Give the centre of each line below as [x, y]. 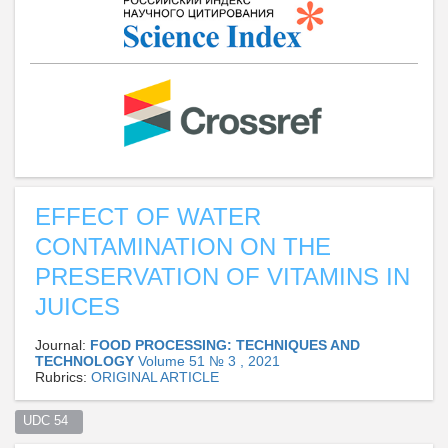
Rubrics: [63, 376]
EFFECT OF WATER [148, 216]
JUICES [77, 306]
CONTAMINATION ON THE [183, 246]
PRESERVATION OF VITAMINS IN [222, 276]
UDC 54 [49, 421]
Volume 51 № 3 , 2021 [209, 360]
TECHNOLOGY [86, 360]
